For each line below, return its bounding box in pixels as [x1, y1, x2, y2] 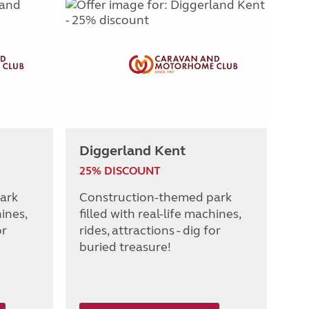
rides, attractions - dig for [79, 223, 221, 239]
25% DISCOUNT [79, 164, 161, 178]
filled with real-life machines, [79, 206, 241, 222]
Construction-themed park [79, 190, 232, 206]
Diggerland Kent [79, 142, 186, 160]
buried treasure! [79, 239, 171, 255]
